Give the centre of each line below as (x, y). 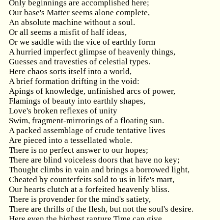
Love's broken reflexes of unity (63, 111)
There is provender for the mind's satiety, (80, 199)
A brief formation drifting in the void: (74, 81)
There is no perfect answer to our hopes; (79, 150)
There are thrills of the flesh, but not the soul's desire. (101, 209)
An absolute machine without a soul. (72, 22)
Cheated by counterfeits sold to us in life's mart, (92, 179)
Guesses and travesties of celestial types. (80, 62)
